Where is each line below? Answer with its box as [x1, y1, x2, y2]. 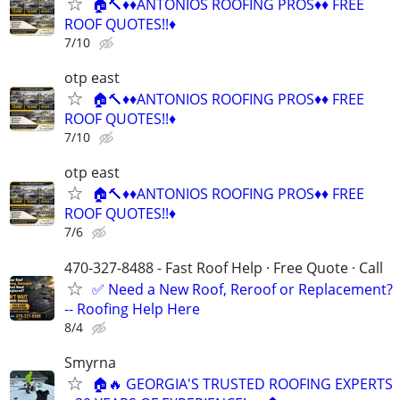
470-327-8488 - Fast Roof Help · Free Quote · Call [64, 257, 383, 278]
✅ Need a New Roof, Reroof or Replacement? [92, 279, 393, 299]
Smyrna [64, 352, 116, 372]
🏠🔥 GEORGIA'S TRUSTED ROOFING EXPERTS [92, 373, 393, 394]
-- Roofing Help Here [64, 298, 200, 319]
